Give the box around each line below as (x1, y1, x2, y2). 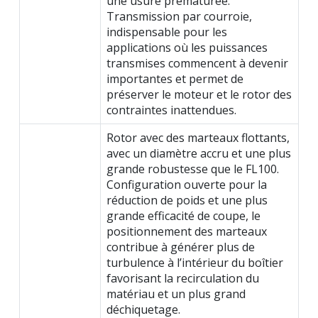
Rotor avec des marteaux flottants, (106, 130, 290, 146)
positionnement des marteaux (106, 224, 267, 240)
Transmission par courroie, (106, 9, 252, 25)
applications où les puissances (106, 40, 268, 56)
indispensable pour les (106, 24, 227, 40)
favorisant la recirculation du (106, 270, 259, 287)
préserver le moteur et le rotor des (106, 87, 292, 103)
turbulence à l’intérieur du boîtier (106, 255, 283, 271)
